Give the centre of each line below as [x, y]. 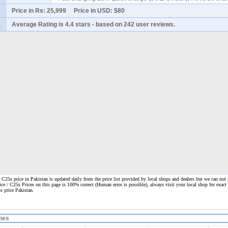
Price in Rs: [29, 11]
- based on [107, 24]
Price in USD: [90, 11]
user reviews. [156, 24]
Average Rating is [38, 24]
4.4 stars [78, 24]
